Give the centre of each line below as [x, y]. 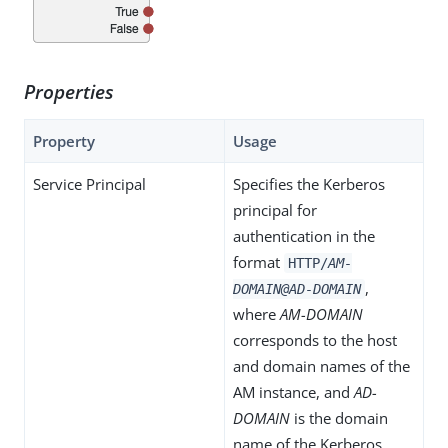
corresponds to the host [315, 339]
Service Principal [89, 183]
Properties [69, 91]
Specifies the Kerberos [309, 183]
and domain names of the [321, 365]
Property [64, 140]
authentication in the [304, 235]
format [258, 261]
